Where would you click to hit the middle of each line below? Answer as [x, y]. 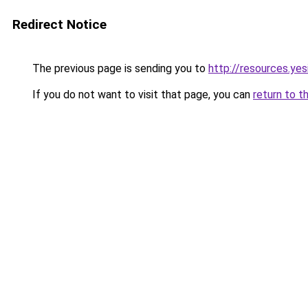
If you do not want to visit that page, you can [141, 95]
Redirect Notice [59, 24]
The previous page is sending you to [119, 68]
